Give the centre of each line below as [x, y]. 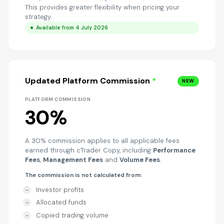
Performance [174, 150]
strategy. [38, 16]
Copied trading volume [72, 215]
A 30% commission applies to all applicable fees [102, 140]
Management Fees [73, 159]
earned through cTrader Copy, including [89, 150]
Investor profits [60, 189]
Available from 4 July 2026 [72, 27]
